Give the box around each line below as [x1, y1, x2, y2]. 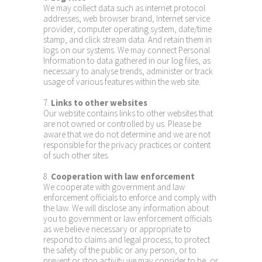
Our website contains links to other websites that [43, 108, 213, 119]
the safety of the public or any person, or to [43, 244, 196, 256]
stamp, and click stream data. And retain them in [43, 34, 212, 45]
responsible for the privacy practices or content [43, 139, 211, 150]
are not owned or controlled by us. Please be [43, 118, 201, 129]
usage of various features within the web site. [43, 76, 201, 87]
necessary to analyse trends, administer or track [43, 65, 213, 77]
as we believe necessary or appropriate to [43, 223, 191, 235]
